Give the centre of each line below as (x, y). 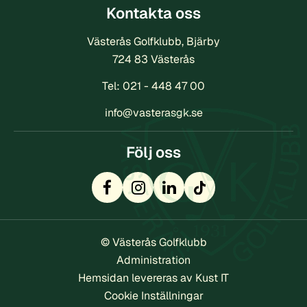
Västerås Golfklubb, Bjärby (153, 42)
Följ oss (153, 152)
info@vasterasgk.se (153, 113)
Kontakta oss (153, 13)
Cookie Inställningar (153, 296)
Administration (153, 260)
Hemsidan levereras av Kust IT (153, 278)
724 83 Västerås (153, 60)
